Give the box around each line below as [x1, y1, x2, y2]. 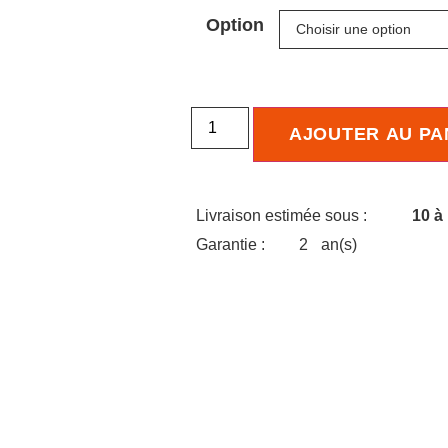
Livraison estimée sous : [196, 207, 371, 225]
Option [206, 15, 264, 36]
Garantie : [196, 236, 269, 254]
